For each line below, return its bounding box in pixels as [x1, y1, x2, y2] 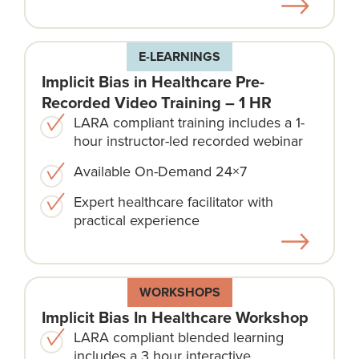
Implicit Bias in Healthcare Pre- [42, 69, 264, 94]
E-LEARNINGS [139, 46, 220, 66]
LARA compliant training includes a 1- [74, 111, 305, 132]
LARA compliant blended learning [74, 326, 284, 347]
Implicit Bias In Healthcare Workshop [42, 305, 309, 329]
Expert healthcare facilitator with [74, 191, 273, 212]
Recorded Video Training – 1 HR [42, 90, 272, 115]
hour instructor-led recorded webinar [74, 130, 303, 151]
